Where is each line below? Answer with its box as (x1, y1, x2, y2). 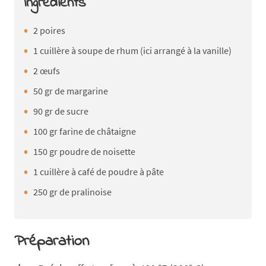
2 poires (33, 24, 65, 36)
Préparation (14, 230, 89, 253)
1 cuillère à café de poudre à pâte (33, 165, 164, 178)
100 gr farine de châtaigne (33, 125, 136, 137)
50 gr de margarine (33, 84, 108, 97)
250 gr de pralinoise (33, 185, 112, 198)
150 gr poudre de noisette (33, 145, 135, 157)
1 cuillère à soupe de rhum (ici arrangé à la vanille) (33, 44, 232, 56)
